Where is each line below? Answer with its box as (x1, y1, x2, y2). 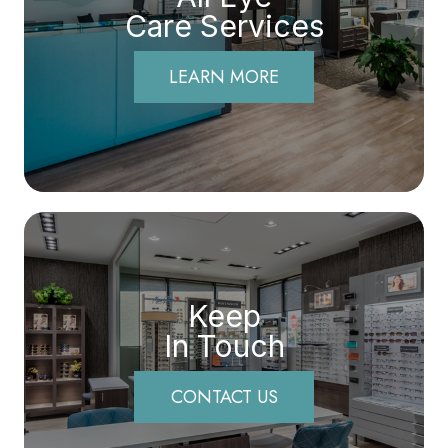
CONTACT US (170, 383, 278, 410)
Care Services (124, 7, 324, 44)
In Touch (163, 327, 285, 364)
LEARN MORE (169, 63, 279, 90)
